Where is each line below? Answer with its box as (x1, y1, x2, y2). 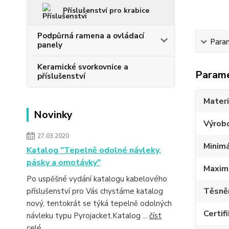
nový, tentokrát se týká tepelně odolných (27, 198, 172, 209)
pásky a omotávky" (27, 157, 101, 168)
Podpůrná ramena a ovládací (37, 31, 144, 41)
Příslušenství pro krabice (63, 6, 149, 15)
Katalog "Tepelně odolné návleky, (27, 145, 161, 156)
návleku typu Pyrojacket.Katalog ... (27, 211, 149, 221)
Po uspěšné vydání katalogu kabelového (27, 174, 167, 184)
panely (37, 40, 62, 50)
